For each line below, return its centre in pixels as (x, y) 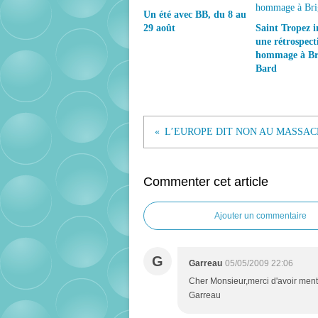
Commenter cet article (206, 182)
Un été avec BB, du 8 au (195, 15)
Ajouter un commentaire (261, 216)
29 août (159, 28)
